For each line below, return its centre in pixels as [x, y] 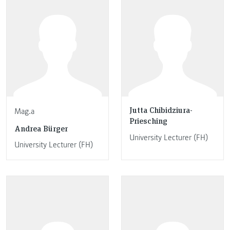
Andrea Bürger [41, 128]
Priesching [148, 121]
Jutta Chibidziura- [161, 110]
